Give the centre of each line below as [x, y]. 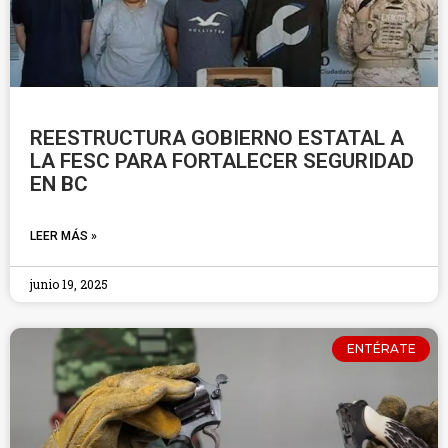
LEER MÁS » [63, 236]
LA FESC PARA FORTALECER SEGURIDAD [222, 161]
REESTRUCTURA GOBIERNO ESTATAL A [217, 138]
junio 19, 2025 [69, 284]
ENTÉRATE [381, 349]
